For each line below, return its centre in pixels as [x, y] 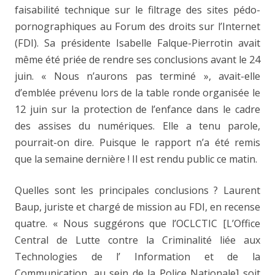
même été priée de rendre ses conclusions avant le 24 [137, 60]
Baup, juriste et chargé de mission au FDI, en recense [137, 207]
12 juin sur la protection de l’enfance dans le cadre [137, 109]
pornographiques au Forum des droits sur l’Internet [137, 26]
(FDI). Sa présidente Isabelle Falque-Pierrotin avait [137, 43]
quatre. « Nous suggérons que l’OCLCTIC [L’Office [137, 223]
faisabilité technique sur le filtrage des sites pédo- [137, 10]
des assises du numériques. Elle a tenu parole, [137, 126]
